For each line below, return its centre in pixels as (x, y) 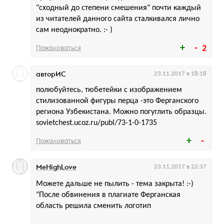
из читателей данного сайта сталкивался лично (118, 19)
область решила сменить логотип (93, 206)
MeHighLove (56, 167)
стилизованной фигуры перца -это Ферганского (117, 101)
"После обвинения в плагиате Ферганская (108, 195)
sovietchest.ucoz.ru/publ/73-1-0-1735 (96, 123)
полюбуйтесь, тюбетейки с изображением (109, 90)
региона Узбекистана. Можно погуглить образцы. (121, 112)
